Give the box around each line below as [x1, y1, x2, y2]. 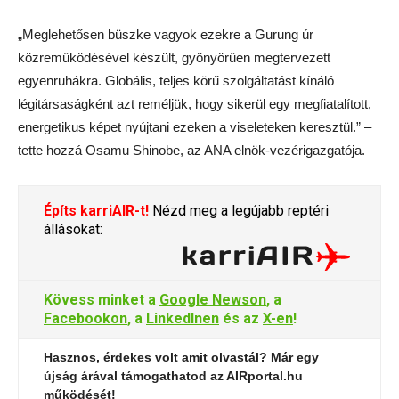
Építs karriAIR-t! [44, 202, 149, 220]
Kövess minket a [44, 291, 159, 309]
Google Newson [159, 291, 266, 309]
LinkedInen [146, 310, 219, 328]
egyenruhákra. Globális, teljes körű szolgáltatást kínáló [18, 73, 334, 89]
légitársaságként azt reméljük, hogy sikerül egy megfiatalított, [18, 96, 371, 112]
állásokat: [44, 221, 102, 239]
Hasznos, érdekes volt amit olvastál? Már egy [44, 350, 319, 365]
